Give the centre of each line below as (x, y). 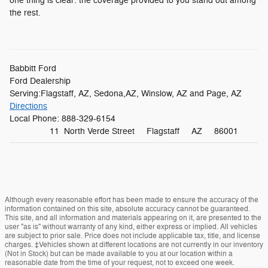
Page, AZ (224, 93)
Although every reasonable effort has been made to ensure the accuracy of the (132, 200)
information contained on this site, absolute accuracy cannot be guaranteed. (127, 208)
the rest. (25, 13)
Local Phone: (36, 118)
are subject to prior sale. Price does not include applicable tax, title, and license (133, 235)
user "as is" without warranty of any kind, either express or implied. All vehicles (131, 226)
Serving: (25, 93)
